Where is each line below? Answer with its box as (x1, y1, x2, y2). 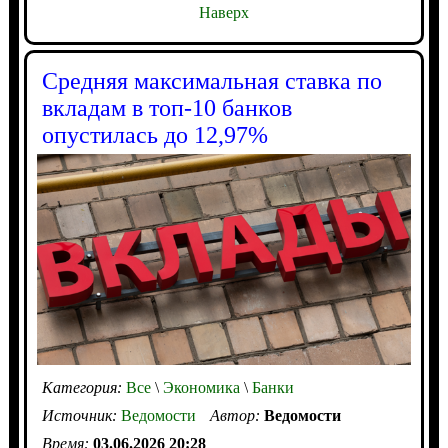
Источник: (41, 407, 121, 425)
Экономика (158, 379, 240, 397)
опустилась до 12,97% (41, 122, 268, 149)
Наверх (198, 4, 249, 22)
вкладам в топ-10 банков (41, 95, 292, 122)
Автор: (209, 407, 264, 425)
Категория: (41, 379, 126, 397)
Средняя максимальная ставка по (41, 68, 382, 95)
